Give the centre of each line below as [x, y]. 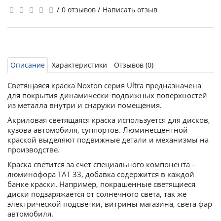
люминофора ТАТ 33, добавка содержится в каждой [101, 174]
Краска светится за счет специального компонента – [102, 164]
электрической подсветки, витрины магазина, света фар [110, 204]
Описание [28, 65]
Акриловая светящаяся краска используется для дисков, [109, 120]
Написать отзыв [130, 10]
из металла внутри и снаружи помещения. [85, 105]
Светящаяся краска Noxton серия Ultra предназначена [104, 85]
